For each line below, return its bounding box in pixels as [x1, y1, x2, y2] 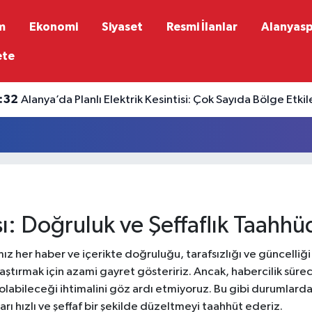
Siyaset [101, 20, 143, 33]
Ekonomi [29, 20, 78, 33]
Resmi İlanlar [166, 20, 237, 33]
